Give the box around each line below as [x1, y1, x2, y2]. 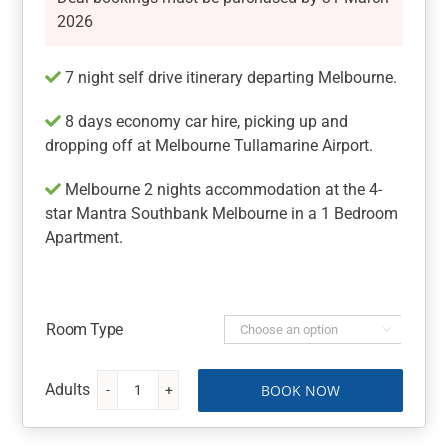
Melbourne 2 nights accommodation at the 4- [61, 180, 383, 200]
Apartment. [45, 228, 124, 248]
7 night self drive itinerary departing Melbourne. [61, 68, 398, 88]
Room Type [46, 320, 123, 340]
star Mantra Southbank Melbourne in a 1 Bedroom [45, 204, 399, 224]
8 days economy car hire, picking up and [61, 112, 349, 132]
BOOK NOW [260, 380, 340, 400]
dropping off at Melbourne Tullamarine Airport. [45, 136, 374, 156]
